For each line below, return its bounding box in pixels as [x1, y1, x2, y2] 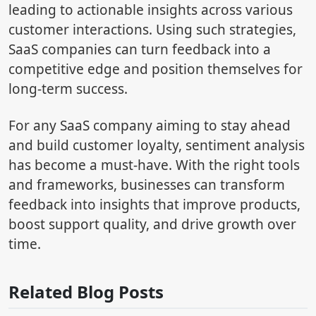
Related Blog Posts [8, 279, 164, 303]
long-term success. [8, 79, 128, 98]
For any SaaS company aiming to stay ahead [8, 116, 291, 135]
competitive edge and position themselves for [8, 59, 303, 78]
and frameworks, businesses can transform [8, 175, 285, 194]
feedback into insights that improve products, [8, 195, 300, 214]
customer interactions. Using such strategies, [8, 20, 296, 39]
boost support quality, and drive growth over [8, 214, 296, 233]
